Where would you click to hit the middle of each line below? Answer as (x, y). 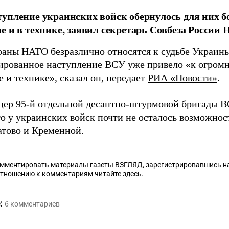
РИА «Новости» (182, 78)
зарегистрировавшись (184, 165)
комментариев (35, 204)
